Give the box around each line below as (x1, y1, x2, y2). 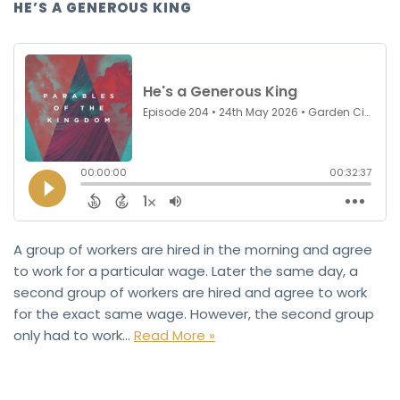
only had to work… (13, 325, 134, 345)
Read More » (134, 325, 215, 345)
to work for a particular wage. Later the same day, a (13, 261, 358, 280)
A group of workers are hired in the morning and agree (13, 239, 372, 259)
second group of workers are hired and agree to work (13, 282, 367, 302)
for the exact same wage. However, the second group (13, 304, 374, 323)
